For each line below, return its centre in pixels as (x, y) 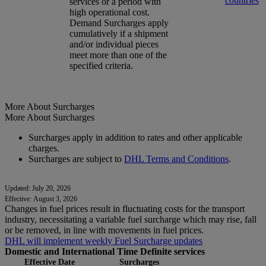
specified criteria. (101, 65)
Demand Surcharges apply (119, 23)
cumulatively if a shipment (119, 33)
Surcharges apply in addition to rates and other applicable (135, 137)
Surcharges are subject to (76, 159)
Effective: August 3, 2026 (41, 199)
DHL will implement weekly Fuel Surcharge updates (104, 240)
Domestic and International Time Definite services (105, 251)
